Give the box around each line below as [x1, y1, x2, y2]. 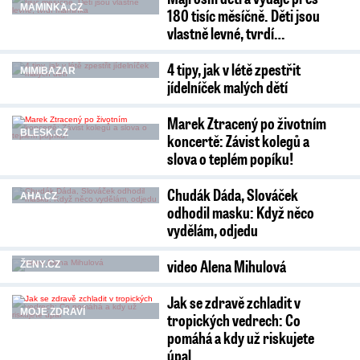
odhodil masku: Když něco [166, 202, 314, 223]
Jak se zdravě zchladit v [166, 292, 301, 313]
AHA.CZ [20, 190, 57, 202]
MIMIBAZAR [20, 65, 76, 76]
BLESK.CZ [20, 127, 68, 138]
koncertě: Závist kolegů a [166, 130, 309, 151]
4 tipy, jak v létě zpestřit [166, 59, 301, 80]
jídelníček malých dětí [166, 76, 288, 97]
